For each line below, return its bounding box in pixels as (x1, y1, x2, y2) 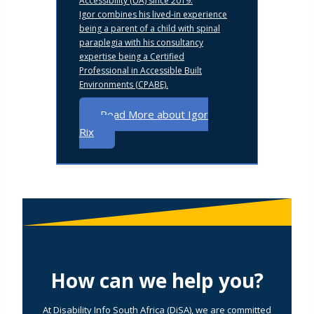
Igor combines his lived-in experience (79, 8, 227, 21)
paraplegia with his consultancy (79, 36, 203, 49)
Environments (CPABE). (79, 78, 168, 91)
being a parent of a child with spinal (79, 22, 220, 35)
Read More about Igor (100, 107, 208, 122)
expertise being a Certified (79, 50, 184, 63)
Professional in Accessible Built (79, 64, 202, 77)
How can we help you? (50, 266, 264, 294)
